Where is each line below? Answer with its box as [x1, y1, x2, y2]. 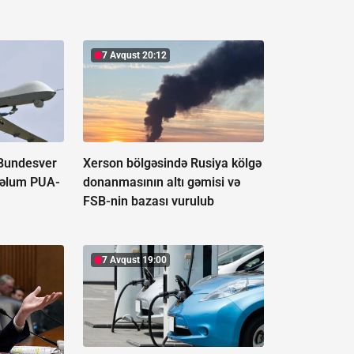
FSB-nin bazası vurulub [82, 194, 214, 209]
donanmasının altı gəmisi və [82, 175, 240, 190]
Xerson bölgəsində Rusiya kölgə [82, 156, 262, 171]
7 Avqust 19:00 [101, 254, 167, 266]
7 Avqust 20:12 [101, 50, 167, 62]
